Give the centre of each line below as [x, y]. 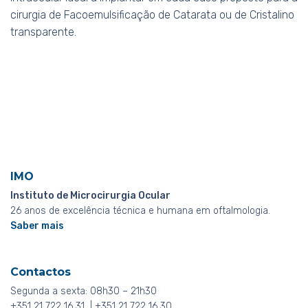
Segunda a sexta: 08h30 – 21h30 [84, 291]
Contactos [41, 272]
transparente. [43, 32]
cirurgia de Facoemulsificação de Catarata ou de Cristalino [152, 15]
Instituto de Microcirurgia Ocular [90, 196]
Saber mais [37, 226]
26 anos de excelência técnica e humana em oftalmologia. [140, 211]
